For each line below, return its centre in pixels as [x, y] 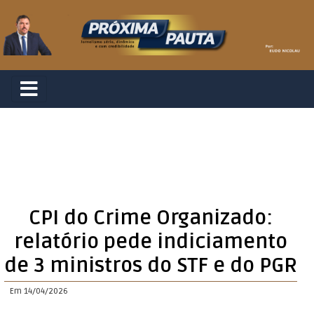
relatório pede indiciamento [151, 241]
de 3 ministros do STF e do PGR [151, 265]
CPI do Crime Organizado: [151, 218]
